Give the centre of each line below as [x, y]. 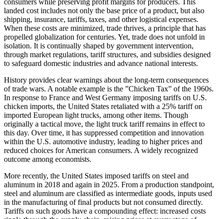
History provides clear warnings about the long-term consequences [106, 80]
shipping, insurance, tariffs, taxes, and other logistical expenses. [101, 20]
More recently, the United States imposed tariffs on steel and [96, 176]
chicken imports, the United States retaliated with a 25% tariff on [103, 107]
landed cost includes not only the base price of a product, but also [104, 11]
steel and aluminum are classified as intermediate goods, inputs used [108, 194]
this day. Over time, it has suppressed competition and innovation [104, 133]
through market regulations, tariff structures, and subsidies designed [107, 55]
